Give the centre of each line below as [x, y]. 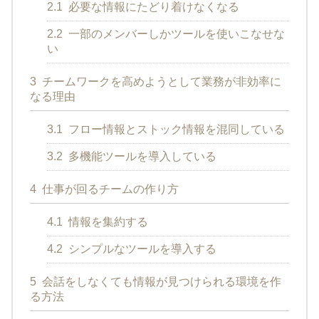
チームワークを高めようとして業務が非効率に [160, 81]
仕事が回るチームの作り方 [109, 189]
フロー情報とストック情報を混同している [175, 129]
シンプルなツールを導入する [141, 249]
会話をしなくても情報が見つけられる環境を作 [160, 281]
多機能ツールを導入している [141, 156]
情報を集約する [107, 221]
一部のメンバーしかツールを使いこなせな [175, 33]
